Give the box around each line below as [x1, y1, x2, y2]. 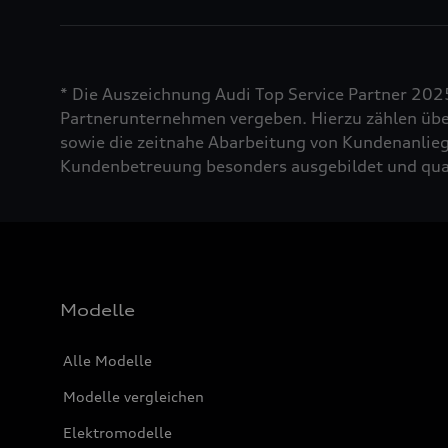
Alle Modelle [63, 352, 152, 370]
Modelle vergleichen [63, 388, 204, 406]
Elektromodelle [63, 424, 172, 442]
